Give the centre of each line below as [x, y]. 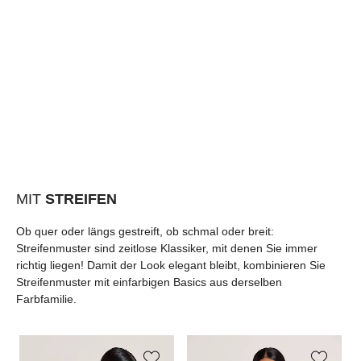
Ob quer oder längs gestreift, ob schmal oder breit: [145, 231]
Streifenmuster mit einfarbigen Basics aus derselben [149, 282]
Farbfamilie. [46, 299]
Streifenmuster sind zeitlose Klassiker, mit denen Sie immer [167, 248]
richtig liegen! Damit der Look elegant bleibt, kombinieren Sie [171, 265]
